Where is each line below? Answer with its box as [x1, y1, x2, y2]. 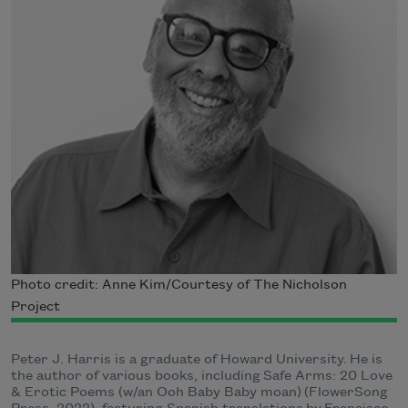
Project [11, 300, 60, 315]
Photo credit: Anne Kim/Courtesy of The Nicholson [11, 278, 347, 293]
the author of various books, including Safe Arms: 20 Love [11, 369, 393, 384]
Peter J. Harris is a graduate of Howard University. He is [11, 352, 382, 368]
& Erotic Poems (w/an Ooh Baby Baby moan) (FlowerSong [11, 385, 388, 401]
